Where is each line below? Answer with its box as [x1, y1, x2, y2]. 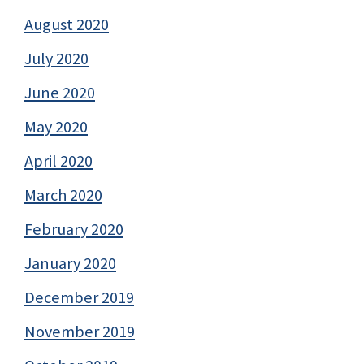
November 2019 [24, 320, 135, 342]
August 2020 [24, 13, 109, 35]
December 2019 [24, 286, 134, 308]
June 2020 [24, 81, 95, 103]
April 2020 [24, 149, 93, 171]
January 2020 [24, 252, 116, 274]
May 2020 [24, 115, 88, 137]
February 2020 [24, 218, 123, 240]
